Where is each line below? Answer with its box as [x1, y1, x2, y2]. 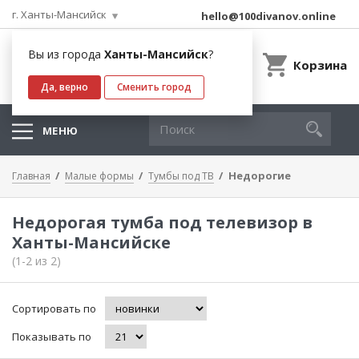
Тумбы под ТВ [148, 169, 214, 183]
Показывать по [12, 329, 91, 344]
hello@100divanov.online [201, 9, 336, 23]
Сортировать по [12, 301, 96, 316]
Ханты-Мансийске [12, 232, 171, 253]
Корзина [293, 57, 347, 73]
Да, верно [41, 80, 88, 94]
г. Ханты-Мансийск [12, 7, 107, 22]
